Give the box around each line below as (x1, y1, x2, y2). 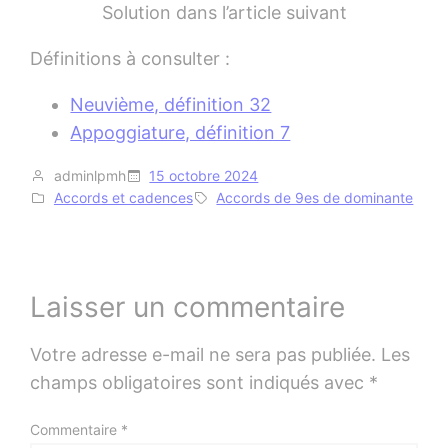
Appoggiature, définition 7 (70, 122, 291, 144)
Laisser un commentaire (30, 289, 346, 324)
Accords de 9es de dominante (216, 189, 414, 207)
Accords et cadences (53, 189, 193, 207)
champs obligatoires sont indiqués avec (30, 371, 370, 393)
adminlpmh (53, 167, 126, 185)
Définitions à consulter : (30, 48, 231, 70)
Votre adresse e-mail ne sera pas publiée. (30, 343, 377, 365)
